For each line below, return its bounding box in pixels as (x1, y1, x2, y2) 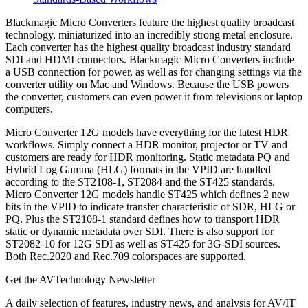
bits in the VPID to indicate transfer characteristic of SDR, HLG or (5, 201, 295, 213)
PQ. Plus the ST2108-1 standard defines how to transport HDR (5, 213, 280, 225)
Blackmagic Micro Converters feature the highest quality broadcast (5, 16, 294, 29)
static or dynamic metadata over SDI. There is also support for (5, 225, 274, 238)
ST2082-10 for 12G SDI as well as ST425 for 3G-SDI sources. (5, 238, 280, 250)
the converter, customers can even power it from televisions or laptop (5, 91, 302, 103)
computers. (5, 103, 53, 115)
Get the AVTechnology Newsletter (5, 274, 155, 286)
